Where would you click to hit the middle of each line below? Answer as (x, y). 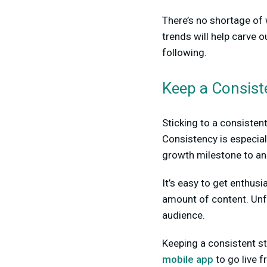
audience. (185, 215)
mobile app (188, 259)
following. (184, 52)
